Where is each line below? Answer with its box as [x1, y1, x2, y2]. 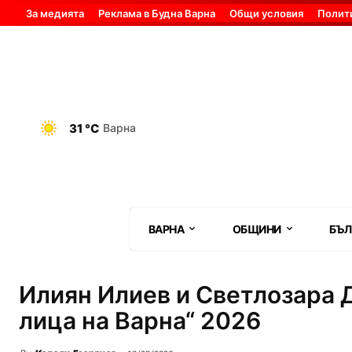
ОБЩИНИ [232, 222, 281, 236]
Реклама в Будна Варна [98, 7, 215, 20]
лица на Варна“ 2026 [19, 306, 261, 335]
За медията [26, 7, 84, 20]
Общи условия [229, 7, 303, 20]
